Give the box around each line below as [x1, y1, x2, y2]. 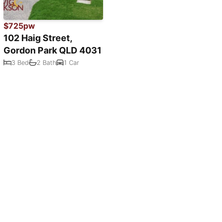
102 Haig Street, [3, 33, 72, 44]
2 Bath [37, 58, 56, 66]
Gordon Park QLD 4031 [3, 45, 102, 56]
